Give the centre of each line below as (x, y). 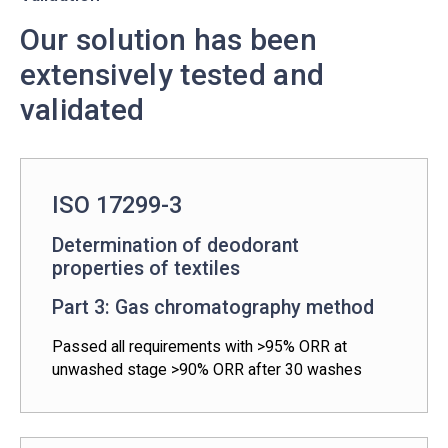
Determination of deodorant (176, 246)
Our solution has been (168, 39)
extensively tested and (172, 74)
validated (82, 109)
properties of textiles (146, 269)
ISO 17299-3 (117, 204)
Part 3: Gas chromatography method (213, 308)
